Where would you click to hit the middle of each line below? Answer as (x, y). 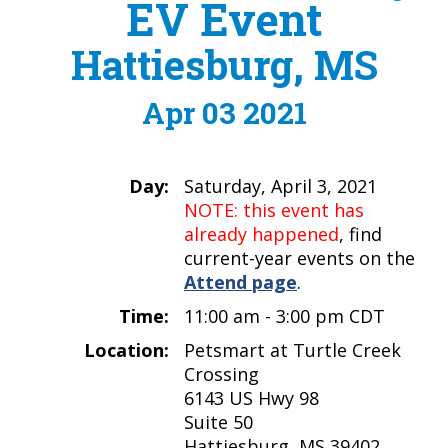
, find (360, 233)
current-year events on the (299, 257)
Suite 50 (218, 421)
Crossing (221, 373)
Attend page (240, 281)
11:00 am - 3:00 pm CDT (284, 315)
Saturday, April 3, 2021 (280, 185)
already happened (261, 233)
